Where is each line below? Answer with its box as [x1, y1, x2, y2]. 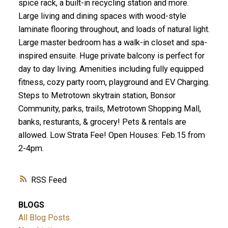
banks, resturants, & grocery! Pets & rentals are [18, 117, 186, 127]
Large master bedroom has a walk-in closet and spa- [18, 38, 207, 48]
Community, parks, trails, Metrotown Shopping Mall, [18, 104, 201, 114]
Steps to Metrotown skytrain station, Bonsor [18, 91, 176, 101]
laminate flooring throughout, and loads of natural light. [18, 24, 210, 35]
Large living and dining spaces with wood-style [18, 11, 186, 21]
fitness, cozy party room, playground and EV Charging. [18, 77, 210, 88]
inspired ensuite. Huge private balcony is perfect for [18, 51, 205, 61]
